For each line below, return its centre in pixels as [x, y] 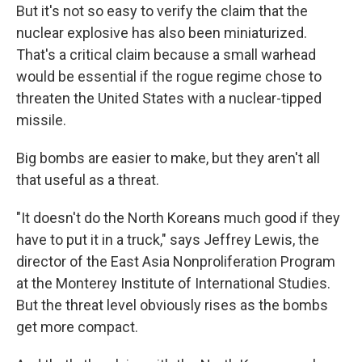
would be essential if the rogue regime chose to [169, 77]
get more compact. [77, 327]
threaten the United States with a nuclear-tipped [169, 99]
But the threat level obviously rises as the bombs [172, 305]
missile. [41, 120]
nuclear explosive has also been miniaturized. [162, 33]
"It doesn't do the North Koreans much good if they [178, 218]
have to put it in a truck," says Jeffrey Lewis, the [168, 240]
